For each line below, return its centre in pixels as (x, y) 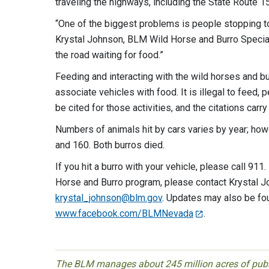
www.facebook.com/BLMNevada (124, 213)
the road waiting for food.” (109, 55)
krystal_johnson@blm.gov (109, 198)
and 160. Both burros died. (110, 145)
